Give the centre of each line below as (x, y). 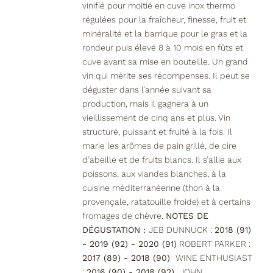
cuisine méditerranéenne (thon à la (151, 188)
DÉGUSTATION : (115, 230)
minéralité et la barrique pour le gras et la (165, 34)
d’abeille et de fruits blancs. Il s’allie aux (161, 160)
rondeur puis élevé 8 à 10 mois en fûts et (162, 48)
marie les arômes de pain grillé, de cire (159, 146)
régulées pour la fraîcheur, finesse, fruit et (164, 20)
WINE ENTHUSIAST (212, 258)
